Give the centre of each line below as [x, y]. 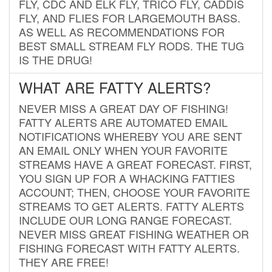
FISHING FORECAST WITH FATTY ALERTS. [129, 247]
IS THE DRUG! [56, 59]
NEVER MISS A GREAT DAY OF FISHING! [124, 108]
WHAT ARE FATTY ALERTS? [115, 87]
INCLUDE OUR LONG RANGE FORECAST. [125, 219]
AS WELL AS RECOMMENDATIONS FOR [122, 31]
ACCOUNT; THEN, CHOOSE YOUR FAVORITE [134, 192]
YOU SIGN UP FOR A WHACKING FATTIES [127, 178]
